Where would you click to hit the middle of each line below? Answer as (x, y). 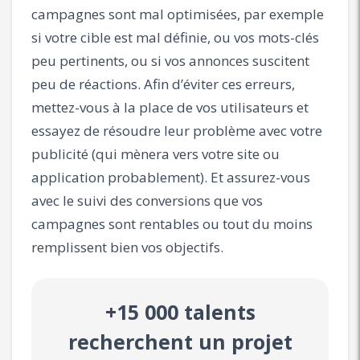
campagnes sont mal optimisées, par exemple (178, 14)
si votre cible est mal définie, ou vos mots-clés (175, 37)
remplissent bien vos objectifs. (127, 247)
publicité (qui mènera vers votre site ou (155, 153)
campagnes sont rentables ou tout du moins (172, 223)
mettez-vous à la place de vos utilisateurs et (170, 107)
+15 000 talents (180, 311)
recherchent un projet (180, 341)
